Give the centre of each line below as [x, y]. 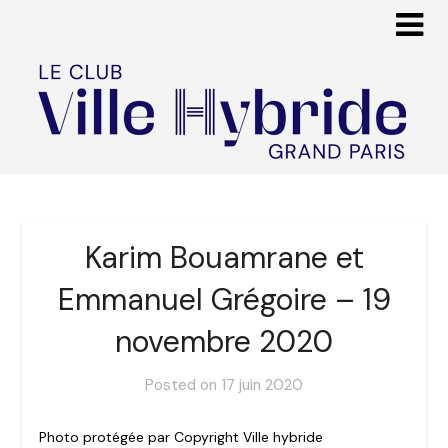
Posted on [183, 385]
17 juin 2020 [262, 385]
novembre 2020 [224, 342]
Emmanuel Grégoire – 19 [224, 300]
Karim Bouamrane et [224, 258]
